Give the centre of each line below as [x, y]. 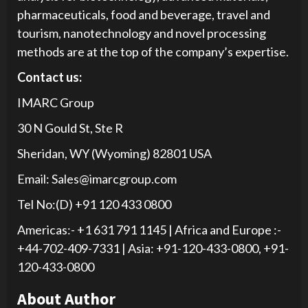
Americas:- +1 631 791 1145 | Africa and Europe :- [149, 229]
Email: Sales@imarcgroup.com [97, 178]
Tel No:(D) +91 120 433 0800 [94, 204]
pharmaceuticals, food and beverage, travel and [144, 14]
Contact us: [49, 77]
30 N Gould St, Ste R [70, 128]
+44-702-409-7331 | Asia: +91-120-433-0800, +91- [153, 248]
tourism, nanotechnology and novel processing [142, 33]
